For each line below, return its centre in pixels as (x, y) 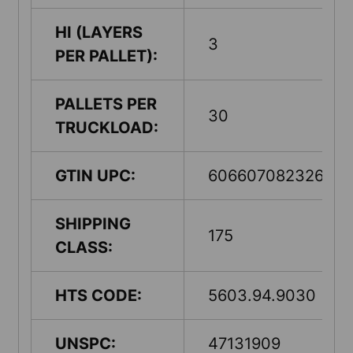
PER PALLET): (106, 56)
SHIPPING (93, 223)
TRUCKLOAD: (107, 127)
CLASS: (84, 247)
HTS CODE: (98, 295)
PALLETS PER (106, 104)
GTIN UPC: (95, 175)
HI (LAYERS (99, 32)
